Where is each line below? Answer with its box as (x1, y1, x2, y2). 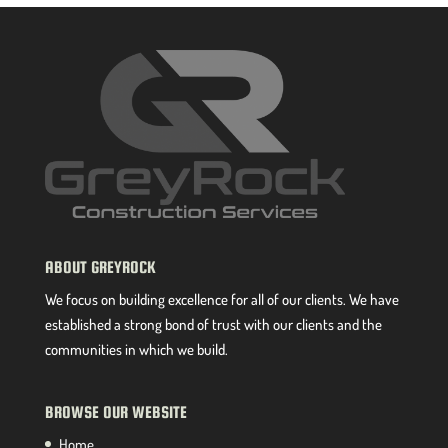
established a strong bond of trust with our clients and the (44, 315, 382, 335)
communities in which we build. (44, 340, 228, 360)
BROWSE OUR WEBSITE (44, 402, 187, 422)
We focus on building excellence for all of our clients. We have (44, 290, 399, 310)
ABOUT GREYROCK (44, 258, 156, 278)
